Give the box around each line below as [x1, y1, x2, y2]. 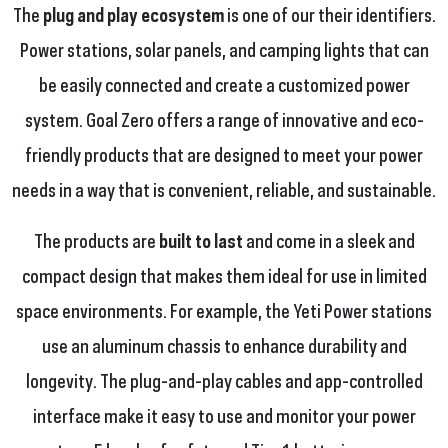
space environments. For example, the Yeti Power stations [16, 295, 432, 324]
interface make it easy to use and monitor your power [32, 400, 416, 429]
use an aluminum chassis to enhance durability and [41, 330, 407, 359]
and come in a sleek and [242, 225, 415, 254]
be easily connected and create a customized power [38, 69, 410, 98]
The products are [33, 225, 159, 254]
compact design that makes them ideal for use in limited [21, 260, 427, 289]
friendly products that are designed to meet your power [25, 139, 423, 168]
